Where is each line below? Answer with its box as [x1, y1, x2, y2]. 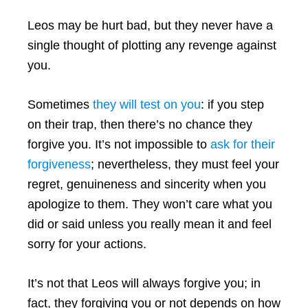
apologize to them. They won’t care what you [27, 197, 272, 211]
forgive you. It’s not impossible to [27, 137, 210, 151]
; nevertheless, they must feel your [91, 157, 279, 171]
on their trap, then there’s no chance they [27, 117, 252, 131]
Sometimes [27, 97, 93, 111]
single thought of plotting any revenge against [27, 38, 276, 52]
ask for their [210, 137, 275, 151]
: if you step [201, 97, 264, 111]
